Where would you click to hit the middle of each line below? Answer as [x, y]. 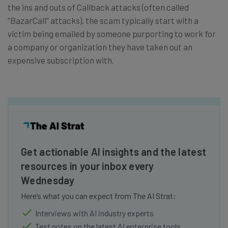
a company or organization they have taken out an [100, 47]
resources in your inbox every [88, 166]
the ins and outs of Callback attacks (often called [98, 7]
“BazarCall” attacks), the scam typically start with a [103, 20]
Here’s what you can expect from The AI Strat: [98, 195]
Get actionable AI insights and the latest [114, 151]
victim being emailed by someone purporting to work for [112, 33]
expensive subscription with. [61, 60]
